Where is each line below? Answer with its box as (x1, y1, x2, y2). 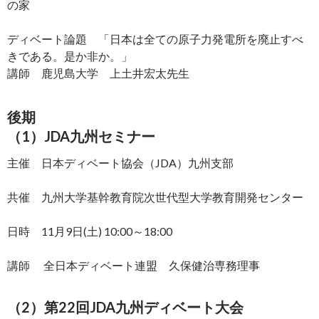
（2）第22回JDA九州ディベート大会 (7, 298, 258, 315)
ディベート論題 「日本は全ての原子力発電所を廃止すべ (7, 31, 303, 46)
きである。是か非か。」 (7, 48, 132, 63)
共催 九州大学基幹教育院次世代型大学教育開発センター (7, 189, 303, 204)
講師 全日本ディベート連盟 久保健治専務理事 (7, 258, 260, 272)
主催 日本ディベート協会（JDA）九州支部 (7, 155, 234, 169)
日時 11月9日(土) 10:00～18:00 (7, 224, 172, 238)
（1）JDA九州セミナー (7, 127, 155, 145)
